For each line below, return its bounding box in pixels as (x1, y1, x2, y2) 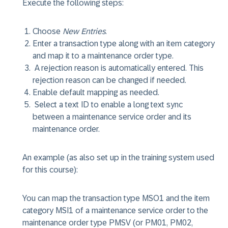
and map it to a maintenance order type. (33, 51, 174, 60)
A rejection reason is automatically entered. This (33, 64, 204, 72)
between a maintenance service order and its (33, 112, 191, 121)
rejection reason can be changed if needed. (33, 76, 186, 84)
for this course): (22, 165, 78, 174)
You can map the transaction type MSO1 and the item (22, 194, 210, 203)
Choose (33, 27, 63, 36)
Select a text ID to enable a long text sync (33, 100, 183, 109)
